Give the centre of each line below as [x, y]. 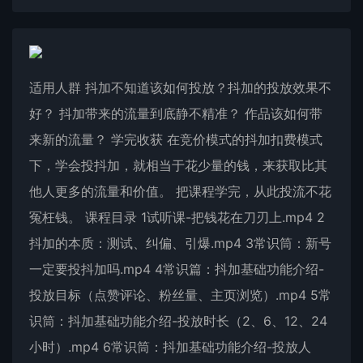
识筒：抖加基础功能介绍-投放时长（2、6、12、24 [178, 321]
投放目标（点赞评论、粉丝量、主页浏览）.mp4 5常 [180, 295]
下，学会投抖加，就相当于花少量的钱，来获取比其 [178, 165]
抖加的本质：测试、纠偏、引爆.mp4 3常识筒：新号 [180, 243]
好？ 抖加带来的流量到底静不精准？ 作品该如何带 [176, 113]
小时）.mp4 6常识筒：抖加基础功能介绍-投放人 [170, 347]
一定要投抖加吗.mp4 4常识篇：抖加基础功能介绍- [177, 269]
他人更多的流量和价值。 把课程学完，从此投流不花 [180, 191]
